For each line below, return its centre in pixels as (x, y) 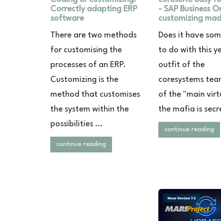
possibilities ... (76, 124)
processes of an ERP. (88, 65)
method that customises (95, 94)
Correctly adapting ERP (94, 9)
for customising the (86, 50)
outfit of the (182, 65)
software (67, 18)
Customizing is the (84, 79)
